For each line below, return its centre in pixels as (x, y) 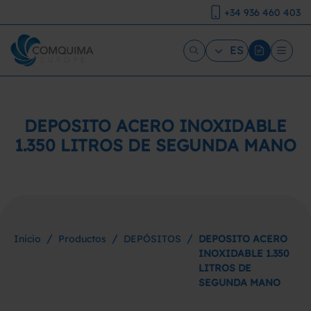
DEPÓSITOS (152, 239)
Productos (82, 239)
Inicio (27, 239)
